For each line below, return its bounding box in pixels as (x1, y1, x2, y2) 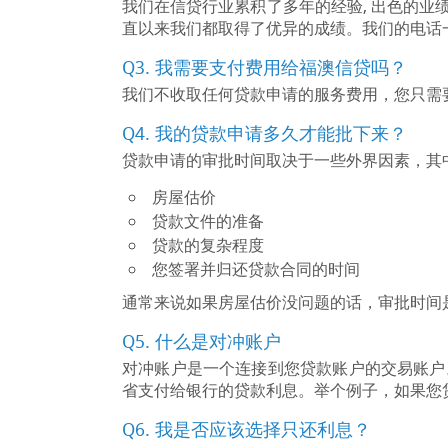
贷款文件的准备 (152, 210, 264, 232)
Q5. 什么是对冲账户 (122, 329, 281, 353)
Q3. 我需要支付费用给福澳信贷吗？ (122, 55, 407, 79)
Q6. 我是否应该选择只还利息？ (122, 417, 371, 441)
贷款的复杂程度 (152, 234, 264, 256)
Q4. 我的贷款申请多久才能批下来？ (122, 121, 407, 145)
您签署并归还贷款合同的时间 (152, 258, 360, 280)
